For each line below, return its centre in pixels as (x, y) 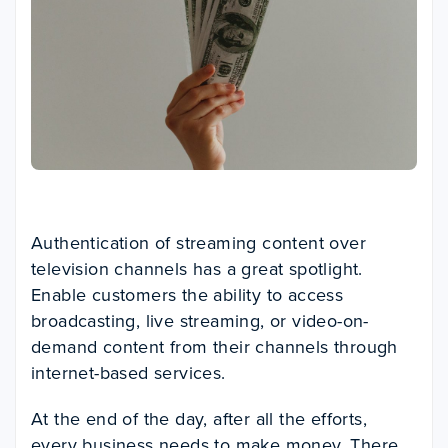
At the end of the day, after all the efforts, (199, 418)
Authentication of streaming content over (198, 242)
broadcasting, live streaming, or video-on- (200, 320)
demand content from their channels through (214, 346)
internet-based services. (128, 372)
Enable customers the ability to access (187, 294)
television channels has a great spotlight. (197, 268)
